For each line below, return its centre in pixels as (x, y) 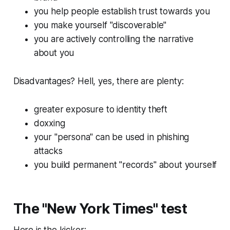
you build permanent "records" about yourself (125, 165)
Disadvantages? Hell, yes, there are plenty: (98, 81)
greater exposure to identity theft (100, 110)
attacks (48, 151)
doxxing (49, 123)
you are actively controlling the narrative (113, 39)
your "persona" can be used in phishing (111, 137)
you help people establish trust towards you (122, 12)
